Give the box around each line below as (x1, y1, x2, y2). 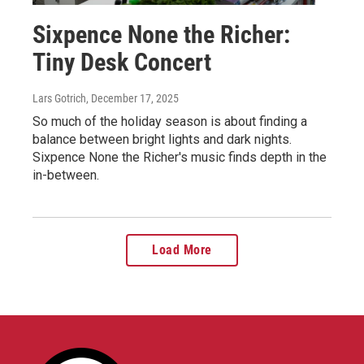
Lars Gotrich (32, 92, 86, 105)
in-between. (32, 167, 99, 183)
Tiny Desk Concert (32, 48, 211, 76)
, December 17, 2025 (86, 92, 179, 105)
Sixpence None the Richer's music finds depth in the (32, 149, 327, 165)
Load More (152, 242, 212, 258)
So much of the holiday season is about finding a (32, 114, 307, 129)
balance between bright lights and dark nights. (32, 132, 292, 147)
